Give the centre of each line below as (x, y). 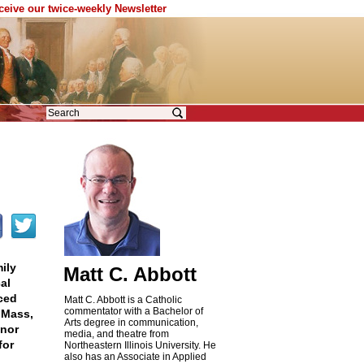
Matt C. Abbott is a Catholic (123, 300)
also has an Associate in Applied (135, 357)
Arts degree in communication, (131, 323)
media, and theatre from (116, 334)
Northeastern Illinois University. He (140, 345)
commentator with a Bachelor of (133, 311)
